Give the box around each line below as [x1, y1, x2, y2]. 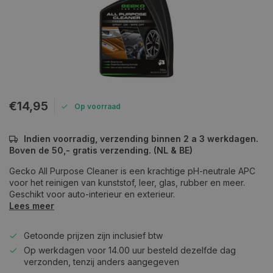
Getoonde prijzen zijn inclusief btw [24, 230, 163, 241]
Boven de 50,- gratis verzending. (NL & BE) [9, 145, 193, 155]
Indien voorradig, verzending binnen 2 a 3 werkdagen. [24, 133, 258, 144]
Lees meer [9, 200, 54, 211]
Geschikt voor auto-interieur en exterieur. [9, 189, 175, 199]
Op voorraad [74, 101, 121, 111]
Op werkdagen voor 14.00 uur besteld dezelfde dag [24, 245, 236, 255]
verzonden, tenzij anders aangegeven [24, 257, 179, 267]
